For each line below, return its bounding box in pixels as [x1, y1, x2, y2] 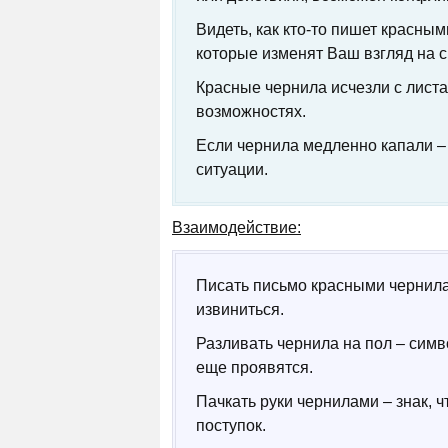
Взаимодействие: [172, 219, 301, 236]
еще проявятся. [196, 359, 313, 376]
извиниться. [196, 301, 284, 318]
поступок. [196, 417, 266, 434]
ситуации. [196, 161, 268, 178]
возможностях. [196, 103, 306, 120]
